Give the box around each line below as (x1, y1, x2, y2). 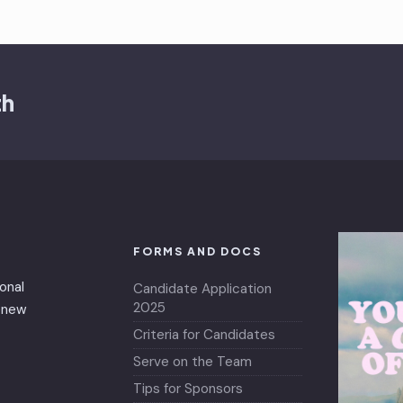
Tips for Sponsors (133, 379, 243, 398)
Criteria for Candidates (133, 325, 275, 344)
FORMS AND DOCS (133, 244, 262, 258)
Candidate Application (133, 279, 272, 298)
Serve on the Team (133, 352, 252, 371)
